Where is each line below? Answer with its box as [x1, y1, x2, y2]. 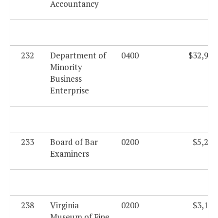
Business [50, 73, 82, 85]
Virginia [50, 200, 79, 211]
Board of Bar [50, 136, 98, 148]
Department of [50, 50, 106, 61]
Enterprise [50, 85, 89, 96]
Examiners [50, 148, 89, 160]
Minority [50, 61, 82, 73]
